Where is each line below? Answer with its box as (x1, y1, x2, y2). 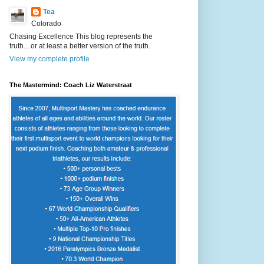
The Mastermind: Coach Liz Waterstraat (9, 81, 132, 88)
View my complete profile (9, 54, 90, 63)
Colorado (31, 19, 61, 28)
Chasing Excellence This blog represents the (9, 32, 153, 41)
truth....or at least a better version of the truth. (9, 41, 150, 50)
